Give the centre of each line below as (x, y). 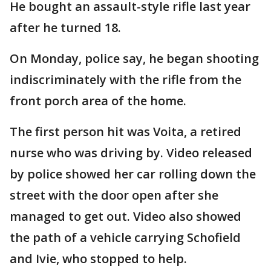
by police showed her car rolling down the (133, 174)
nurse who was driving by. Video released (131, 152)
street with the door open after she (114, 195)
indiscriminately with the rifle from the (126, 79)
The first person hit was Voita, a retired (126, 131)
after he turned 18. (65, 27)
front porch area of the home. (98, 100)
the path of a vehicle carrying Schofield (125, 237)
